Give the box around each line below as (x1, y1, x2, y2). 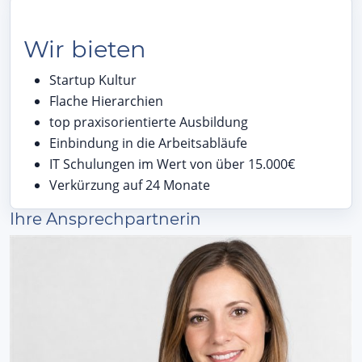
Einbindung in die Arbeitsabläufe (49, 133, 247, 152)
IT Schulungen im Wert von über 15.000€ (49, 154, 295, 173)
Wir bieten (23, 34, 146, 63)
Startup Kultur (49, 70, 137, 89)
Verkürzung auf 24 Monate (49, 175, 210, 194)
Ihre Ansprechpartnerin (10, 208, 201, 229)
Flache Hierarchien (49, 91, 163, 110)
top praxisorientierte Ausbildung (49, 112, 248, 131)
